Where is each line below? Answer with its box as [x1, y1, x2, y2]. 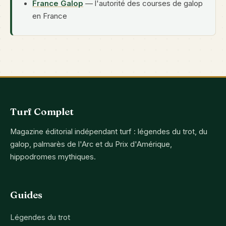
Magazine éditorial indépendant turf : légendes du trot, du [10, 127, 207, 137]
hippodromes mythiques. [10, 152, 96, 162]
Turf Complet [10, 106, 74, 118]
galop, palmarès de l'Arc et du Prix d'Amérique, [10, 140, 172, 149]
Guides [10, 189, 42, 201]
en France [32, 12, 67, 21]
